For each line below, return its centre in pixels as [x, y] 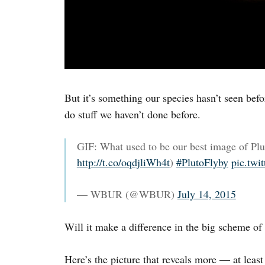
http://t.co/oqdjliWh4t [123, 162]
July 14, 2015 [206, 194]
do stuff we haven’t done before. [132, 114]
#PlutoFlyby [202, 162]
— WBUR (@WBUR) [127, 194]
